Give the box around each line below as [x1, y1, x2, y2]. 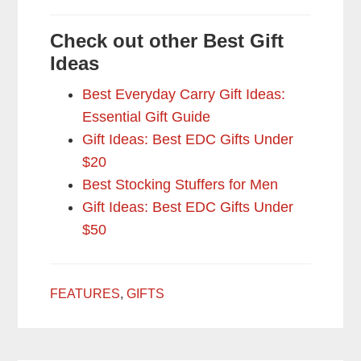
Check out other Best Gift [50, 30, 284, 52]
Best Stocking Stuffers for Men [82, 176, 279, 193]
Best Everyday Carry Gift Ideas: [82, 86, 286, 103]
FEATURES [50, 287, 121, 301]
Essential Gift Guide [82, 109, 211, 126]
